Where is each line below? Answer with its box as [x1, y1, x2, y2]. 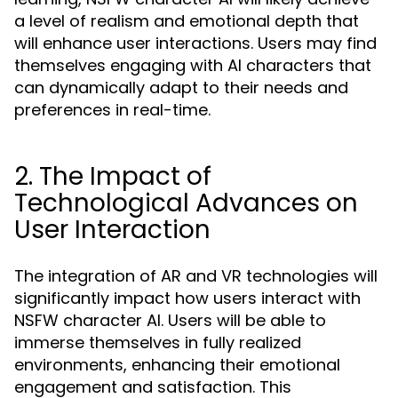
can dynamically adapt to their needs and [14, 76, 348, 99]
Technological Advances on [14, 186, 358, 220]
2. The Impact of [14, 159, 211, 194]
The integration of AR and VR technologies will [14, 265, 378, 287]
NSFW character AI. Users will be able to [14, 309, 326, 331]
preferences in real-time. [14, 99, 211, 121]
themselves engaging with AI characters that [14, 54, 371, 76]
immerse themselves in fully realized [14, 331, 301, 354]
